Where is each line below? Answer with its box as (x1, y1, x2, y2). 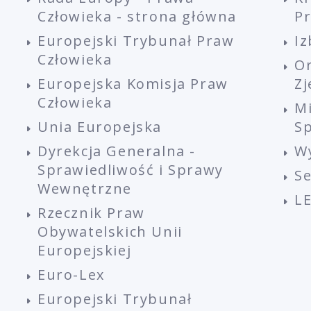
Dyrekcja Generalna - (37, 142, 196, 161)
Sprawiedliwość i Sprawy (37, 160, 224, 180)
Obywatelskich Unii (37, 222, 183, 242)
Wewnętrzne (37, 179, 133, 199)
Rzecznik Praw (37, 203, 145, 223)
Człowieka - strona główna (37, 7, 237, 26)
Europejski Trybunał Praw (37, 31, 235, 51)
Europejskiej (37, 241, 132, 260)
